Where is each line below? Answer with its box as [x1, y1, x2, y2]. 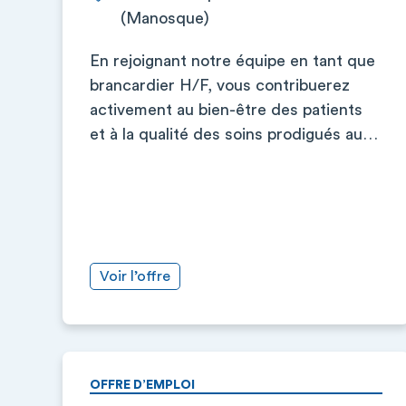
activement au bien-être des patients [90, 101, 362, 118]
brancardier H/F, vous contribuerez [90, 77, 350, 93]
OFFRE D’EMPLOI [90, 379, 195, 391]
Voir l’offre [100, 269, 170, 284]
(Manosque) [121, 10, 209, 26]
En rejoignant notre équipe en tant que [90, 53, 375, 69]
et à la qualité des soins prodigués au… [90, 126, 378, 142]
